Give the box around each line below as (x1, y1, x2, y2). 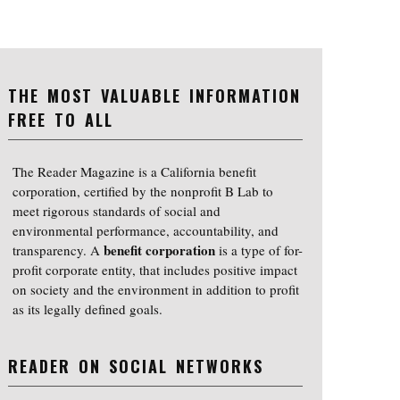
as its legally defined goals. (12, 300, 163, 319)
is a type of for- (215, 241, 304, 260)
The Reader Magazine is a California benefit (12, 162, 257, 181)
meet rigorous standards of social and (12, 202, 221, 221)
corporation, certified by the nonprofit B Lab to (12, 182, 274, 201)
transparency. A (12, 241, 104, 260)
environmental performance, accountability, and (12, 221, 279, 240)
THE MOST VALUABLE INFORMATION (8, 84, 302, 108)
